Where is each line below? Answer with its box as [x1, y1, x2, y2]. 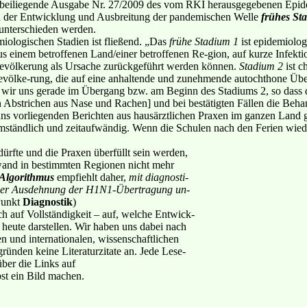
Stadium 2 [239, 60, 283, 72]
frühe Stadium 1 [169, 35, 238, 47]
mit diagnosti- [129, 171, 188, 183]
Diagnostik [23, 195, 73, 208]
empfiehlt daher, [54, 171, 129, 183]
